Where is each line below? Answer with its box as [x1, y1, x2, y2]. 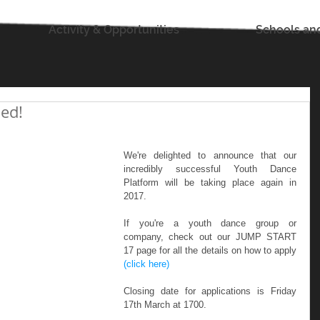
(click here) [124, 259, 169, 269]
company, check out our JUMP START [124, 231, 296, 242]
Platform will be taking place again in [124, 177, 296, 188]
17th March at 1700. [124, 299, 206, 310]
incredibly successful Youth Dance [124, 164, 296, 174]
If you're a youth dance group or [124, 218, 296, 229]
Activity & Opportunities [49, 23, 179, 36]
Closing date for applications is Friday [124, 286, 296, 296]
